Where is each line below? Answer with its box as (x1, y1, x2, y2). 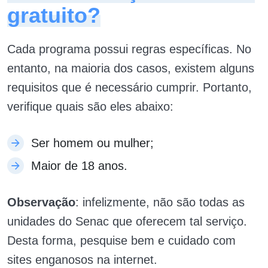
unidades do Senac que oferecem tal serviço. (7, 215, 247, 229)
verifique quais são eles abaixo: (7, 100, 173, 114)
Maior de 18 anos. (31, 159, 127, 173)
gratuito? (7, 3, 100, 28)
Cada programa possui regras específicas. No (7, 42, 251, 56)
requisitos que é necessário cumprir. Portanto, (7, 81, 252, 95)
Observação (7, 196, 75, 209)
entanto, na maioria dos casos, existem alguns (7, 62, 254, 75)
